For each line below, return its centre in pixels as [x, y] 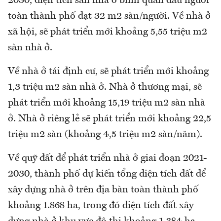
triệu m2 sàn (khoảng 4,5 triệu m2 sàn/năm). [105, 134]
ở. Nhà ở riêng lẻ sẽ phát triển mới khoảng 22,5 [110, 119]
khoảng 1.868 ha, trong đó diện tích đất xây [101, 205]
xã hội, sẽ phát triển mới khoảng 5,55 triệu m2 [108, 32]
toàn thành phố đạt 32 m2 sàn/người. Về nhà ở [109, 16]
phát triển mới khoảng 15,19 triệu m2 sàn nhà [107, 103]
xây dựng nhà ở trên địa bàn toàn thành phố [103, 190]
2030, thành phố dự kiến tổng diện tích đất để [107, 174]
